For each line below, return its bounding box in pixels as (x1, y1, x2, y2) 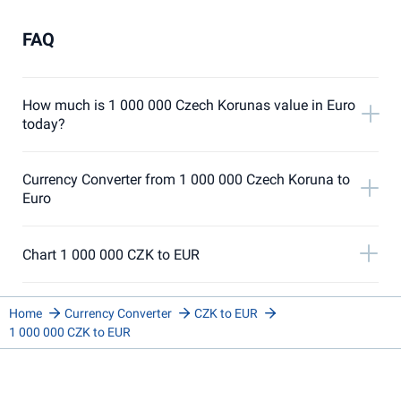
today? (22, 115, 65, 132)
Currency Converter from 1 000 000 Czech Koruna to (22, 171, 350, 188)
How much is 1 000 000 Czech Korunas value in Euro (22, 97, 355, 114)
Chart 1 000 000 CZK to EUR (22, 245, 200, 263)
